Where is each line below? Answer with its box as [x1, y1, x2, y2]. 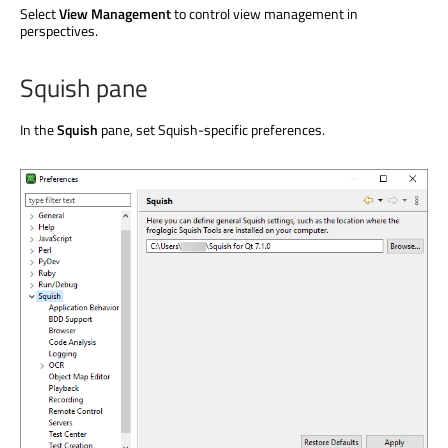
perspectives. [20, 19, 98, 41]
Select [20, 2, 59, 24]
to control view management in [171, 2, 358, 24]
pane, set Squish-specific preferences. [98, 118, 325, 140]
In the [20, 118, 57, 140]
